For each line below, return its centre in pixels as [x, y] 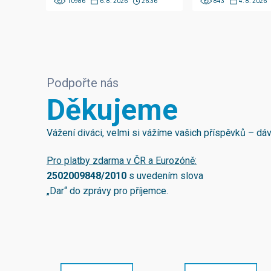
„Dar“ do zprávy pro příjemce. [107, 191]
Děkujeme [112, 110]
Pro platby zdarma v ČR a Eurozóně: [122, 161]
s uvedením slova [165, 176]
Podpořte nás [83, 83]
